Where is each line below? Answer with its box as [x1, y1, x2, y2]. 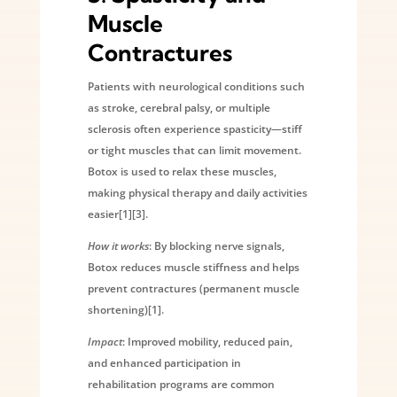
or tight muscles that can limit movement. [87, 142, 301, 158]
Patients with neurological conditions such [87, 78, 305, 94]
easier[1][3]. [87, 206, 148, 222]
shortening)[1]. [87, 301, 164, 317]
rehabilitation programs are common [87, 376, 275, 392]
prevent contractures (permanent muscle [87, 280, 300, 296]
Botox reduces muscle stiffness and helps [87, 259, 300, 275]
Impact [87, 333, 122, 349]
